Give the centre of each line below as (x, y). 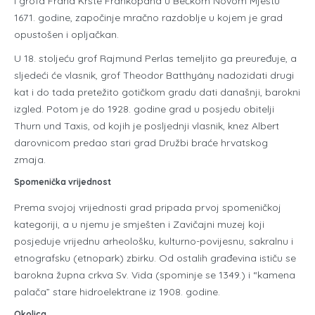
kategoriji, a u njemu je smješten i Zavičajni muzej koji (139, 224)
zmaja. (30, 159)
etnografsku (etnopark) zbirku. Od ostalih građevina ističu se (155, 258)
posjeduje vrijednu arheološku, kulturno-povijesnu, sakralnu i (154, 241)
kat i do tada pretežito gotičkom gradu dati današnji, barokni (157, 92)
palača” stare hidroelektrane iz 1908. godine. (117, 291)
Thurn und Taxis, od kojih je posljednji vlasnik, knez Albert (147, 126)
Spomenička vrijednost (63, 181)
